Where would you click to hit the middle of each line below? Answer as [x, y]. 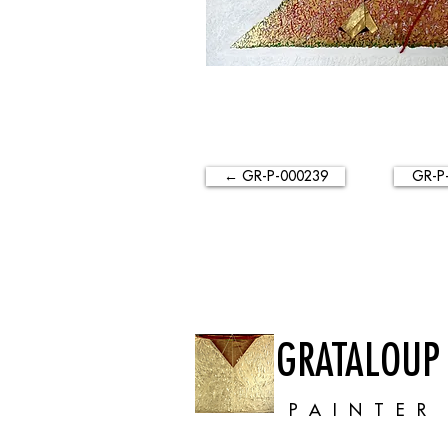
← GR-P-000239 [275, 176]
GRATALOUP [358, 359]
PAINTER [363, 410]
